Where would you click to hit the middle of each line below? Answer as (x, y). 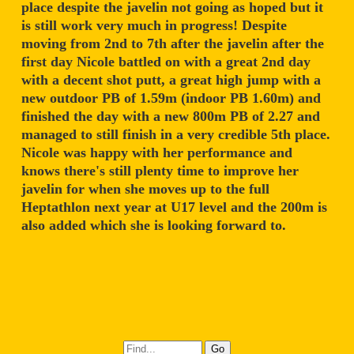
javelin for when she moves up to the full (145, 188)
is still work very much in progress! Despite (154, 25)
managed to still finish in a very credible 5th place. (176, 134)
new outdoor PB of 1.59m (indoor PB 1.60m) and (171, 98)
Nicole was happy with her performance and (157, 152)
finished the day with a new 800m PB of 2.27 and (171, 116)
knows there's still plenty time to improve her (160, 170)
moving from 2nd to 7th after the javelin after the (173, 43)
